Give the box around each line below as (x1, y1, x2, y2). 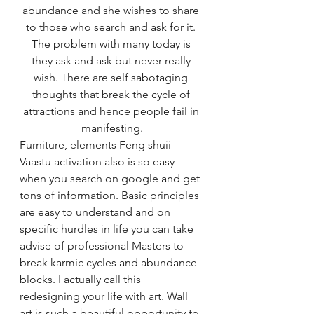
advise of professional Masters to (20, 239, 186, 252)
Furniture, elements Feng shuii (20, 138, 174, 151)
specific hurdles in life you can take (20, 222, 196, 235)
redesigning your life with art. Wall (20, 289, 191, 303)
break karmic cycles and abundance (20, 256, 200, 269)
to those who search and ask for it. (26, 20, 198, 34)
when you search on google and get (20, 172, 203, 185)
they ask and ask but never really (31, 54, 193, 67)
